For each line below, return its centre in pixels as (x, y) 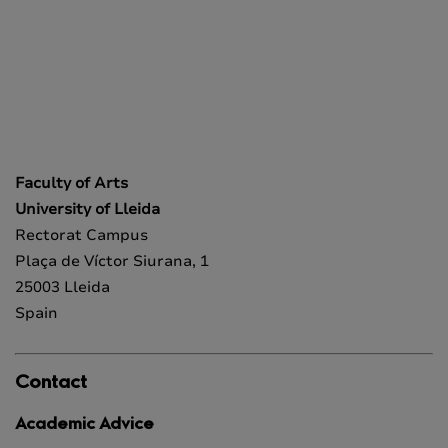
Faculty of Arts (71, 183)
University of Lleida (87, 209)
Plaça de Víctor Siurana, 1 (112, 261)
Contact (51, 384)
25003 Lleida (62, 287)
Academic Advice (84, 425)
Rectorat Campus (81, 235)
